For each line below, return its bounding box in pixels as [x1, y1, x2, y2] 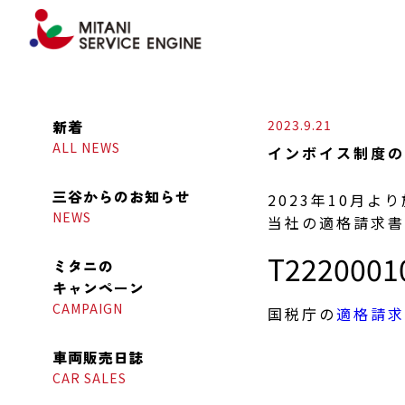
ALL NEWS [52, 138, 121, 156]
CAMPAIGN [52, 299, 124, 317]
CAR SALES [52, 369, 127, 387]
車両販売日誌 [52, 346, 146, 368]
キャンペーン [52, 277, 146, 298]
